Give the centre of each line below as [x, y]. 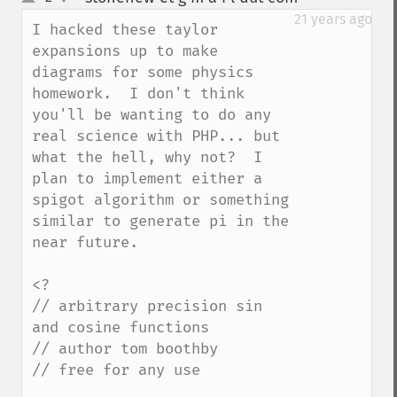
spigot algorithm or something [160, 200]
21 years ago [333, 19]
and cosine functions [121, 327]
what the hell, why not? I [147, 157]
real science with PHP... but [156, 136]
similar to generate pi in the [160, 221]
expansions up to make [125, 51]
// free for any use [116, 370]
